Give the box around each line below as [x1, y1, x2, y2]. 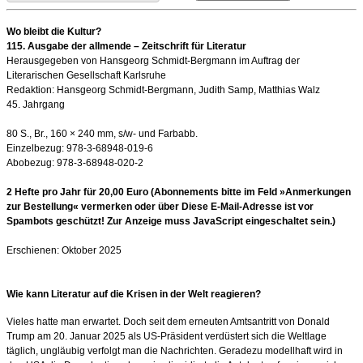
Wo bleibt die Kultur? [6, 25, 101, 37]
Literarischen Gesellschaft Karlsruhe [6, 69, 166, 81]
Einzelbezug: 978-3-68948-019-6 [6, 142, 156, 154]
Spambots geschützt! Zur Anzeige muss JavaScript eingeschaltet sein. [6, 215, 332, 227]
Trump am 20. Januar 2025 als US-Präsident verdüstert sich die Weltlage [6, 330, 327, 342]
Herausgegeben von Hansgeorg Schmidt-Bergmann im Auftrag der [6, 54, 300, 66]
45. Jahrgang [6, 98, 65, 110]
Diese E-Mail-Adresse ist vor [181, 200, 314, 212]
